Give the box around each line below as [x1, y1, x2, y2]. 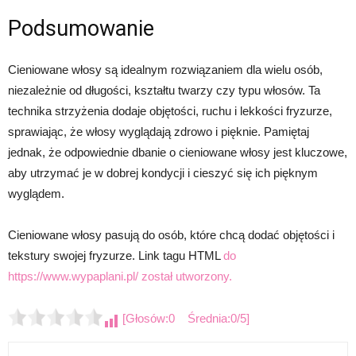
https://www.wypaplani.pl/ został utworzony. [8, 269, 232, 283]
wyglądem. [8, 186, 64, 200]
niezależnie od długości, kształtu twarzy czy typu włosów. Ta [8, 83, 320, 97]
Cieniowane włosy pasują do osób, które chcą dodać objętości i [8, 227, 335, 242]
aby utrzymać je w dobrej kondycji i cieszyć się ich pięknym [8, 165, 318, 180]
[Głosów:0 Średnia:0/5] [119, 311, 250, 325]
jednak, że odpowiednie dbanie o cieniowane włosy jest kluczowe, [8, 145, 347, 159]
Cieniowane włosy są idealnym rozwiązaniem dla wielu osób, [8, 62, 323, 76]
